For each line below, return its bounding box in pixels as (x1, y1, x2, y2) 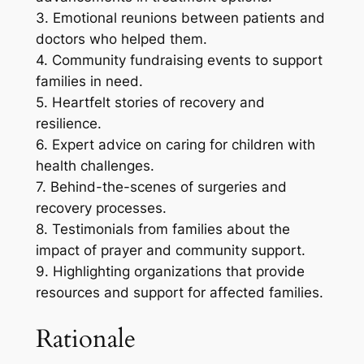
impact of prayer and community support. (35, 242, 305, 259)
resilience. (35, 115, 102, 132)
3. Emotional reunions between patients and (35, 10, 325, 27)
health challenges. (35, 158, 154, 175)
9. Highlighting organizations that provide (35, 263, 305, 280)
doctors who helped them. (35, 31, 207, 48)
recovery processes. (35, 200, 167, 217)
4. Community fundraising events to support (35, 52, 323, 69)
